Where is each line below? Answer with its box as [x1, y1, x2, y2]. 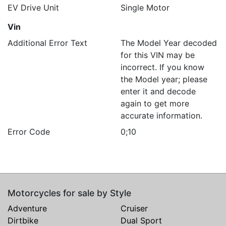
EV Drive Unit [8, 2, 59, 13]
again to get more [121, 98, 189, 108]
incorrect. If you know [121, 62, 204, 72]
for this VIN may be [121, 49, 195, 60]
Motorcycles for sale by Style [8, 187, 131, 198]
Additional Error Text [8, 37, 87, 48]
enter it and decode [121, 86, 196, 96]
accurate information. [121, 110, 202, 121]
